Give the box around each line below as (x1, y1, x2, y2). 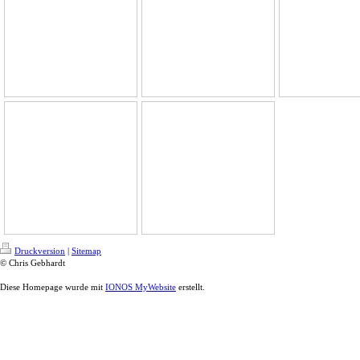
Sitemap (72, 246, 101, 256)
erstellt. (176, 282, 205, 292)
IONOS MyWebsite (105, 282, 176, 292)
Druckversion (14, 246, 65, 256)
